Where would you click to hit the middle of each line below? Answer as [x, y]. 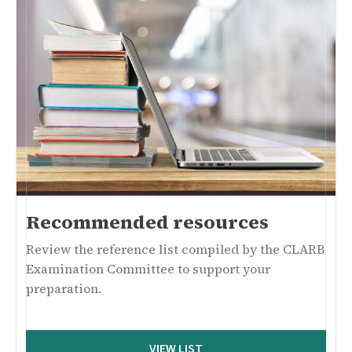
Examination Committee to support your [148, 268]
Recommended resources [147, 222]
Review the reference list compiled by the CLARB [175, 249]
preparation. [64, 288]
